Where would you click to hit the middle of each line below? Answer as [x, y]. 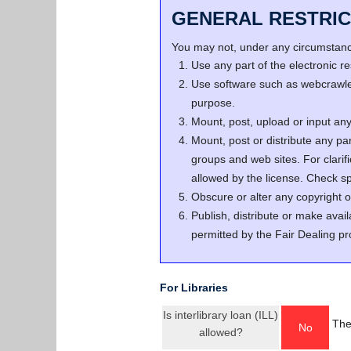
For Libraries [194, 288]
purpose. [213, 103]
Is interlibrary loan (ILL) [221, 315]
